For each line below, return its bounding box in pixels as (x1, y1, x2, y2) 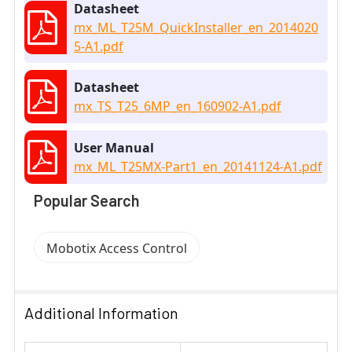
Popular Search (34, 191, 140, 211)
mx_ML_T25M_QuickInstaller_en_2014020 (74, 19, 318, 37)
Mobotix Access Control (46, 240, 187, 258)
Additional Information (24, 303, 178, 323)
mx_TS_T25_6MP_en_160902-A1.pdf (74, 97, 281, 115)
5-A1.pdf (74, 38, 123, 56)
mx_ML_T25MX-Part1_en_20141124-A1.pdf (74, 158, 322, 176)
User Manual (74, 139, 154, 157)
